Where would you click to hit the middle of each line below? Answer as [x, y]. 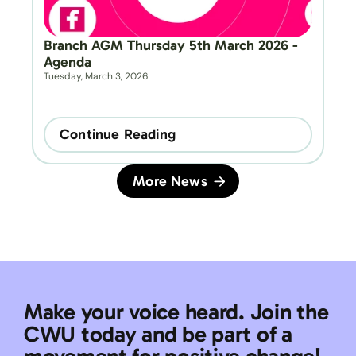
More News [170, 181]
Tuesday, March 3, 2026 [96, 76]
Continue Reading [118, 134]
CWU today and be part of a [158, 334]
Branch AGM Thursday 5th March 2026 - [171, 45]
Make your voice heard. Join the [176, 312]
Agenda [68, 62]
